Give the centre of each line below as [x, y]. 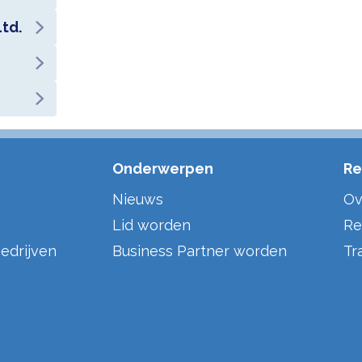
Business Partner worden [200, 251]
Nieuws [138, 199]
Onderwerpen [163, 168]
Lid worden [152, 225]
